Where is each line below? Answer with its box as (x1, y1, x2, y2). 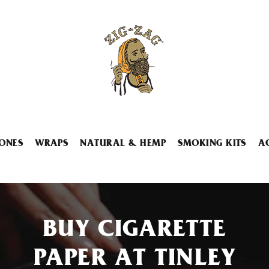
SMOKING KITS (178, 139, 246, 149)
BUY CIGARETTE (43, 219, 226, 244)
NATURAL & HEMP (80, 139, 166, 149)
